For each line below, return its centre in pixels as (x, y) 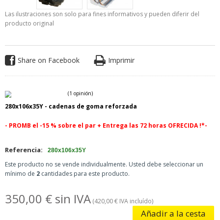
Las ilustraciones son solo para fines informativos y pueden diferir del (102, 14)
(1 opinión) (95, 187)
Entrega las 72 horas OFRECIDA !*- (155, 125)
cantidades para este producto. (84, 173)
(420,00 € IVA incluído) (122, 201)
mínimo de (20, 173)
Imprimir (121, 60)
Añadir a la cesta (174, 213)
